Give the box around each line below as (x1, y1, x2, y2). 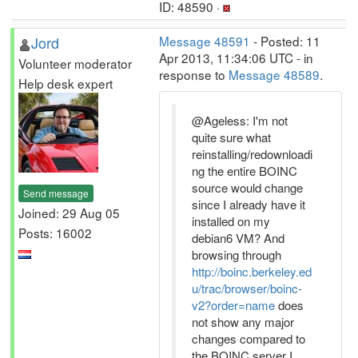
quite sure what (192, 129, 271, 145)
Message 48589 (229, 66, 320, 83)
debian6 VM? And (192, 229, 284, 246)
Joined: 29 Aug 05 (18, 203, 120, 221)
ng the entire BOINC (192, 162, 297, 179)
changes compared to (192, 330, 305, 347)
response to (159, 66, 229, 83)
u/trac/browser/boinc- (192, 280, 302, 296)
